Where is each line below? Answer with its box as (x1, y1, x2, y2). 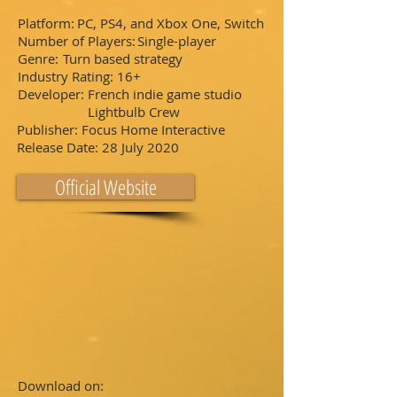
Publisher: (17, 121, 78, 138)
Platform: (18, 14, 74, 32)
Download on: (18, 377, 104, 394)
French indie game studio (88, 85, 242, 103)
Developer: (18, 85, 84, 103)
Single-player (137, 32, 216, 50)
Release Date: (17, 138, 98, 156)
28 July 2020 (102, 138, 179, 156)
